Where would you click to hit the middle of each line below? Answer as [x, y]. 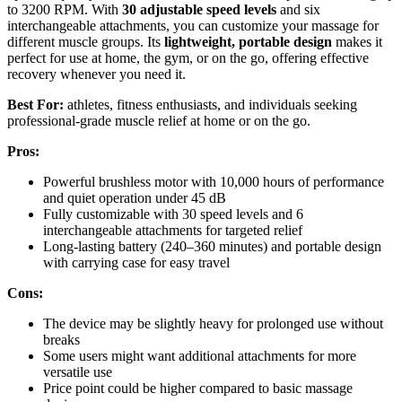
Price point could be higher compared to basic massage [198, 388]
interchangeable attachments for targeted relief [173, 230]
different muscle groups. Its [86, 41]
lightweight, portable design [248, 41]
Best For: [35, 104]
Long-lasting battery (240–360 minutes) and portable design [212, 246]
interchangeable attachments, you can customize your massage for [193, 25]
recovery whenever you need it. [96, 74]
